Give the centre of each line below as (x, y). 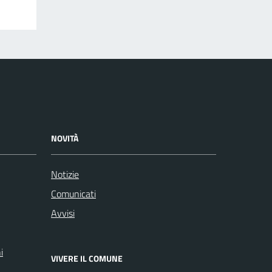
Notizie (65, 175)
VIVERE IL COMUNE (87, 259)
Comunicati (73, 194)
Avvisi (63, 213)
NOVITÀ (65, 138)
